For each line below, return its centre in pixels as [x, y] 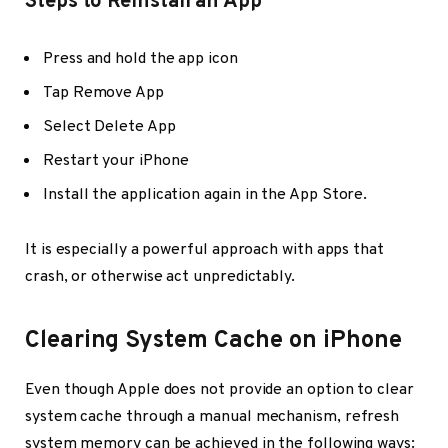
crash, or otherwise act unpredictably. [160, 277]
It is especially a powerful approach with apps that [204, 250]
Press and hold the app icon [140, 58]
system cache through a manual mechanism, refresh [212, 416]
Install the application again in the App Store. [205, 194]
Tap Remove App [103, 92]
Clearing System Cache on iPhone [213, 340]
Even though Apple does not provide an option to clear [219, 389]
